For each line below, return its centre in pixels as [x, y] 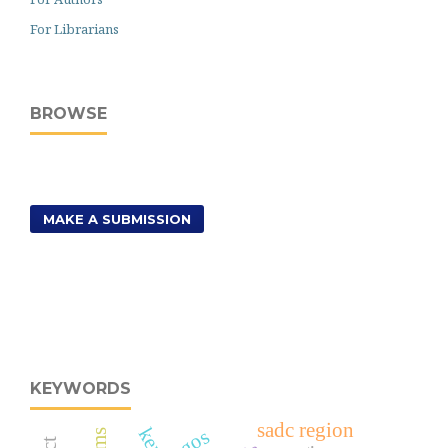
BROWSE [68, 113]
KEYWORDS [80, 388]
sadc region [305, 429]
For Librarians [74, 29]
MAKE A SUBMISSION [117, 219]
